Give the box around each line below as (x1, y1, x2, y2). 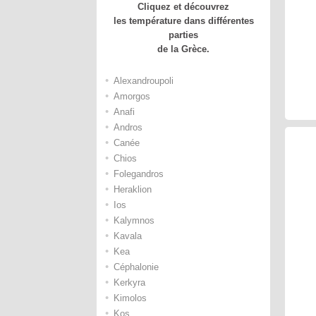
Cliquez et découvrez (138, 1, 230, 12)
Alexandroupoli (114, 75, 174, 86)
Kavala (114, 231, 142, 241)
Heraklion (114, 184, 152, 195)
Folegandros (114, 169, 164, 179)
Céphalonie (114, 262, 159, 272)
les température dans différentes (113, 16, 254, 26)
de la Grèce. (157, 44, 210, 54)
